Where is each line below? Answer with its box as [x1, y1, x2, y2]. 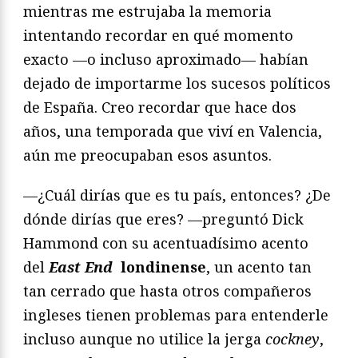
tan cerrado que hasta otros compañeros [23, 281, 312, 301]
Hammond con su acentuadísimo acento [23, 233, 308, 253]
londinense [117, 257, 206, 277]
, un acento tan [206, 257, 312, 277]
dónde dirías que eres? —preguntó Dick [23, 209, 304, 229]
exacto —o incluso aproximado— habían [23, 50, 308, 70]
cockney [265, 329, 320, 349]
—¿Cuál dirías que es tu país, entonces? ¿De [23, 185, 331, 205]
